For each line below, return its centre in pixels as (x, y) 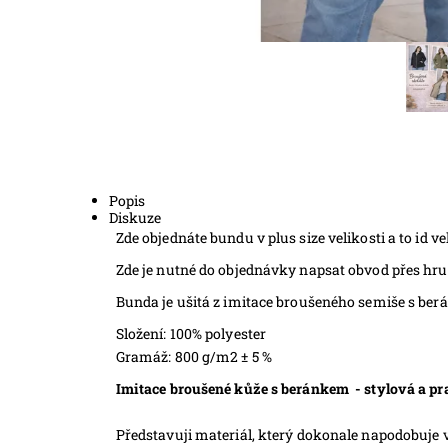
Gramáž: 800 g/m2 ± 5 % (193, 356)
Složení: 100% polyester (191, 333)
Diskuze (135, 217)
